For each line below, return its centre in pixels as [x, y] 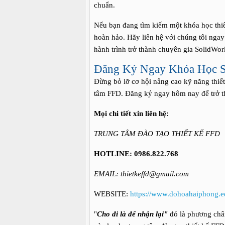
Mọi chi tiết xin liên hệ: [131, 114]
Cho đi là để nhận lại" [132, 214]
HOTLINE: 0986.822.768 [136, 154]
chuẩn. [104, 5]
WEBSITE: [112, 194]
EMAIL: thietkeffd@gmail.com [141, 174]
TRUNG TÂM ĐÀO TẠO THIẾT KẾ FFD [157, 134]
